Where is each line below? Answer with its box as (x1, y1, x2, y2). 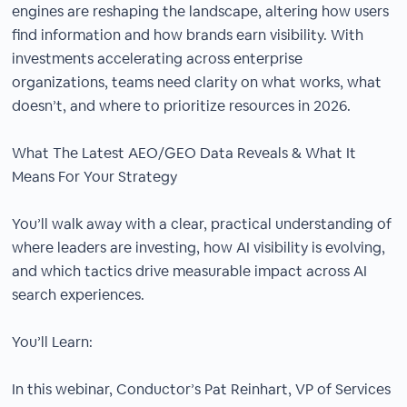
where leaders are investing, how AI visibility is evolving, (12, 238, 386, 257)
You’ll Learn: (12, 333, 94, 352)
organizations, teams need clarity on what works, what (12, 73, 382, 92)
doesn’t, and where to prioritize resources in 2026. (12, 96, 352, 115)
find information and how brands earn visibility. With (12, 25, 364, 45)
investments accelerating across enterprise (12, 49, 303, 68)
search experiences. (12, 285, 145, 304)
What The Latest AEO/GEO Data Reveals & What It (12, 144, 357, 163)
